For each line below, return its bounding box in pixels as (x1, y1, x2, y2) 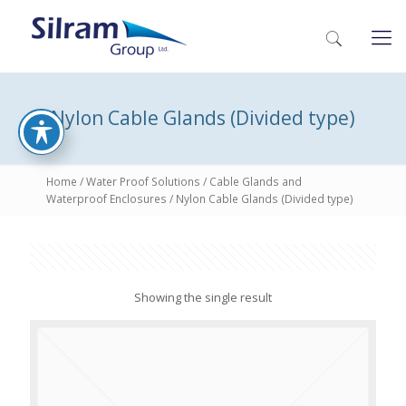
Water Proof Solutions (86, 174, 200, 189)
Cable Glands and (209, 174, 302, 189)
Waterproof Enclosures (46, 191, 167, 207)
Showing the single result (134, 289, 272, 305)
